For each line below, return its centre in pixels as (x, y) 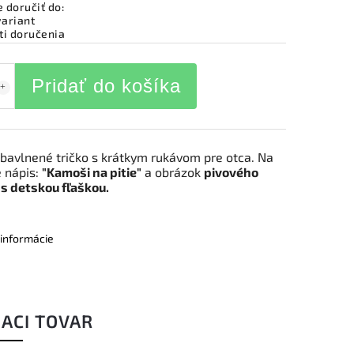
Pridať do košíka (106, 85)
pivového (231, 171)
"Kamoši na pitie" (92, 171)
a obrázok (173, 171)
